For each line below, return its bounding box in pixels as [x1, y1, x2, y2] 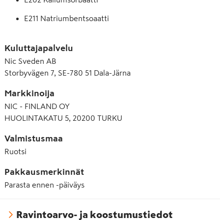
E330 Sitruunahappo [24, 33, 94, 41]
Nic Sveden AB [4, 57, 56, 65]
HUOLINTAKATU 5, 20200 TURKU [4, 114, 122, 122]
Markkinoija [4, 89, 55, 98]
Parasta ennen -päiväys [4, 181, 84, 189]
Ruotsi [4, 147, 27, 156]
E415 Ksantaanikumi [24, 52, 93, 59]
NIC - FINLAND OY [4, 102, 70, 110]
